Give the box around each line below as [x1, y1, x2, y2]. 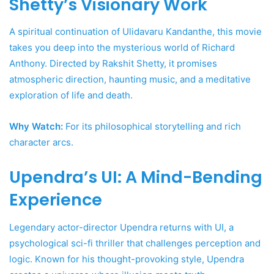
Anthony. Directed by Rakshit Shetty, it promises [9, 57, 217, 70]
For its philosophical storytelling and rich [63, 120, 241, 133]
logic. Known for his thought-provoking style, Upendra [9, 253, 244, 265]
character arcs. [9, 136, 73, 149]
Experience [9, 188, 102, 212]
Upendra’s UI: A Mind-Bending [9, 166, 262, 189]
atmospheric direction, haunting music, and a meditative [9, 73, 251, 86]
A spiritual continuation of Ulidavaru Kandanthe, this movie [9, 26, 262, 38]
